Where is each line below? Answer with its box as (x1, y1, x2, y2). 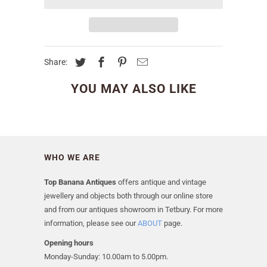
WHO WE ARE (44, 153, 100, 163)
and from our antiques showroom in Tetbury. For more (44, 205, 223, 215)
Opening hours (44, 238, 94, 248)
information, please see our (44, 219, 138, 228)
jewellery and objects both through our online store (44, 191, 213, 201)
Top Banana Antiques (44, 178, 116, 187)
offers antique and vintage (116, 178, 206, 187)
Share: (44, 57, 69, 67)
